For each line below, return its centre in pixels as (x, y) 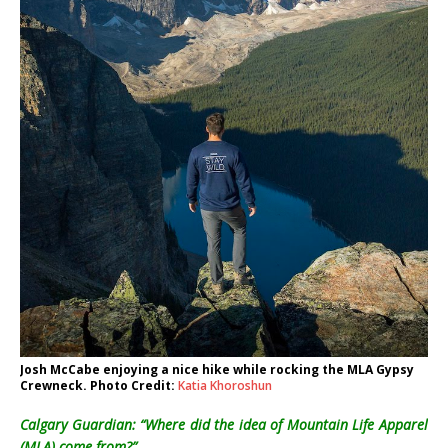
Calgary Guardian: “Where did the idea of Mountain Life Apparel (224, 424)
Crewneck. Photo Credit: (99, 385)
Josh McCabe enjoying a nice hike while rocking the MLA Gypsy (217, 369)
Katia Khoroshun (225, 385)
